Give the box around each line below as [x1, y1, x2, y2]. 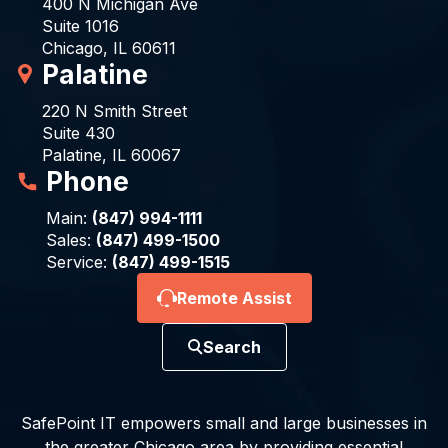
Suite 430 [41, 122, 115, 143]
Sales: [45, 229, 96, 250]
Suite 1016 [41, 15, 119, 36]
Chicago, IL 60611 [41, 37, 176, 58]
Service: [45, 251, 112, 272]
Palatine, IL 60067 [41, 144, 181, 165]
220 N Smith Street [41, 100, 187, 121]
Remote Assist [176, 287, 292, 308]
